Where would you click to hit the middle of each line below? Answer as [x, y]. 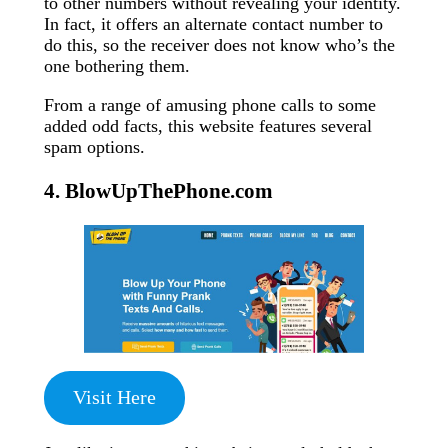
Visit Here [114, 397]
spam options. [94, 147]
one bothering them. [117, 66]
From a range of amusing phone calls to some [210, 105]
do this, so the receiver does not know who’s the [219, 45]
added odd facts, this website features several [208, 126]
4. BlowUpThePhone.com [158, 191]
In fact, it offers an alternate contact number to [213, 24]
